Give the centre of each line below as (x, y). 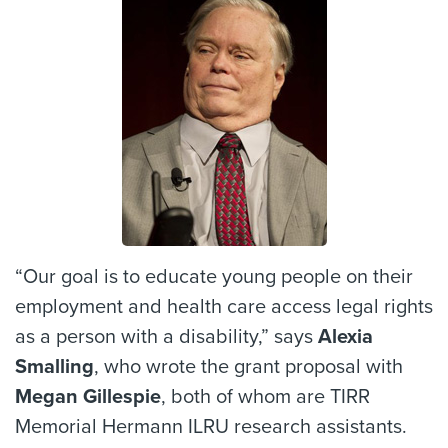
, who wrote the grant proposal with (248, 366)
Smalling (54, 366)
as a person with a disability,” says (166, 336)
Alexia (345, 336)
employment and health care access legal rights (224, 306)
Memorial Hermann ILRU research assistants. (211, 426)
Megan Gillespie (88, 396)
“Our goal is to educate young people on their (214, 276)
